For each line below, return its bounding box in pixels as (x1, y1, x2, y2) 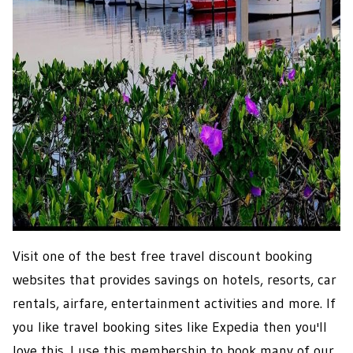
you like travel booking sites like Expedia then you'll (13, 318, 327, 336)
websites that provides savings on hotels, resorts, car (13, 271, 336, 289)
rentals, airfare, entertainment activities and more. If (13, 295, 336, 313)
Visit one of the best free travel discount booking (13, 247, 313, 266)
